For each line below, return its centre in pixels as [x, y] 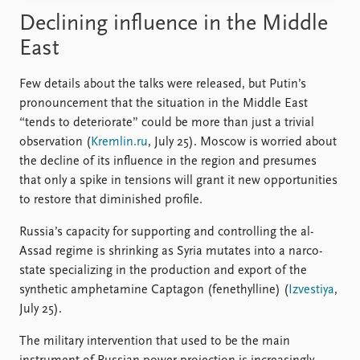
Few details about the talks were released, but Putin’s [163, 84]
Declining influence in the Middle [174, 24]
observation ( [55, 142]
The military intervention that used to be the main [155, 341]
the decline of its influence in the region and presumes [168, 161]
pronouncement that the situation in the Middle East [164, 103]
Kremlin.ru [119, 142]
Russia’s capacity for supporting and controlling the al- [166, 232]
